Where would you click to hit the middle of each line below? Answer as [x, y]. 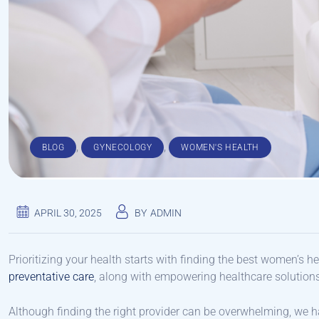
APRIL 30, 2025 [68, 213]
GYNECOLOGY [123, 148]
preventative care [51, 277]
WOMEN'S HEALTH [220, 148]
